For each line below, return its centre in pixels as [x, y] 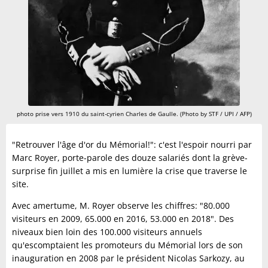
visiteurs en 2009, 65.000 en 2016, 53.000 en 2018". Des [123, 219]
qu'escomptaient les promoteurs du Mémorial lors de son [127, 245]
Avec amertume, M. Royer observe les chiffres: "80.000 [121, 205]
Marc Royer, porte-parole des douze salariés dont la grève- [130, 158]
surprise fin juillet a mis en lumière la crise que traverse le [130, 171]
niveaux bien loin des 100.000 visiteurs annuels [107, 232]
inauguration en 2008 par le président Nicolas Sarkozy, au [128, 258]
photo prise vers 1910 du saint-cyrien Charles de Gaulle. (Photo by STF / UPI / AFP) [134, 114]
